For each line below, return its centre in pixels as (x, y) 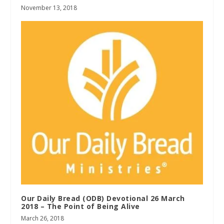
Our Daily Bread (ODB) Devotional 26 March (103, 198)
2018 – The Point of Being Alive (80, 206)
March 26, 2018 (43, 218)
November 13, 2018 (49, 7)
